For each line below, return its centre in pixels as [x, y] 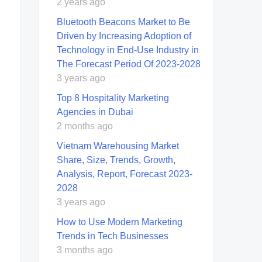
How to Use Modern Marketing [120, 222]
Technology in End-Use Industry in [128, 50]
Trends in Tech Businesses [114, 236]
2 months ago [85, 126]
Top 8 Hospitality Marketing [113, 98]
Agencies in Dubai [95, 112]
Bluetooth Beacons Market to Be [123, 22]
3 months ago [85, 250]
